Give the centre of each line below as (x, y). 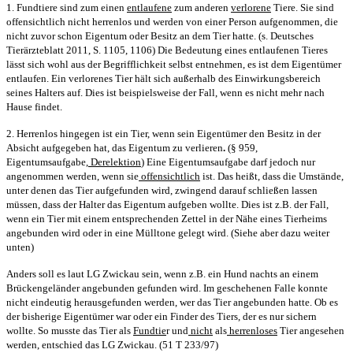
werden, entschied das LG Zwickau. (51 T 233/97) (112, 344)
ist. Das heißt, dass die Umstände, (272, 176)
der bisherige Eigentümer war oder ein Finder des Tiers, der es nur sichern (162, 316)
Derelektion (115, 162)
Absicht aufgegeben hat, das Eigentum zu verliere (112, 147)
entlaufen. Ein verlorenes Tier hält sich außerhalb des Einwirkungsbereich (163, 78)
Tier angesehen (311, 330)
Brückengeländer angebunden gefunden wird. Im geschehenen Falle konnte (167, 288)
